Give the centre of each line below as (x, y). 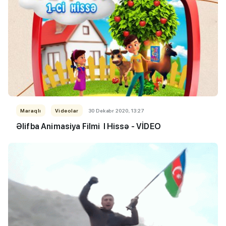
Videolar (67, 110)
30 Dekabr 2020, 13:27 (116, 110)
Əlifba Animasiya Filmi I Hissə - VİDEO (90, 126)
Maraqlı (31, 110)
